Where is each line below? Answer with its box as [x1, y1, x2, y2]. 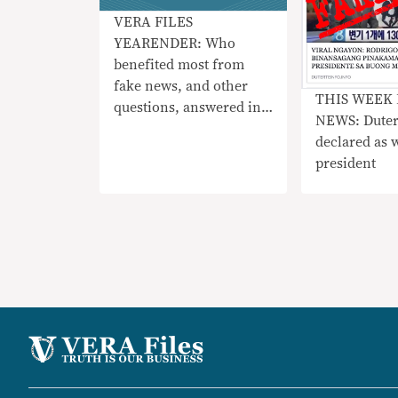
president [315, 155, 377, 171]
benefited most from [114, 57, 244, 72]
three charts [114, 121, 191, 136]
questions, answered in [114, 99, 261, 115]
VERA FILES [114, 14, 193, 29]
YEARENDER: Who [114, 36, 235, 51]
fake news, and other [114, 78, 248, 93]
